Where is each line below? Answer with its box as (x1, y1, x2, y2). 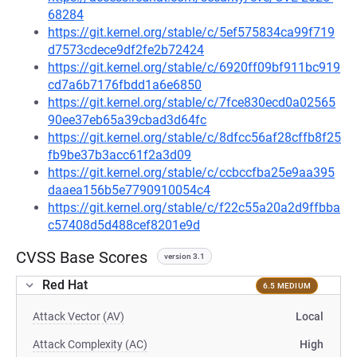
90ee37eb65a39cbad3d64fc (48, 112, 206, 127)
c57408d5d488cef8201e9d (48, 218, 200, 233)
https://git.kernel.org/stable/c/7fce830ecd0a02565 (48, 95, 335, 110)
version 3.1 (164, 252, 205, 261)
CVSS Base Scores (16, 248, 147, 267)
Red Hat (42, 277, 88, 292)
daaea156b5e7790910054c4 (48, 182, 210, 198)
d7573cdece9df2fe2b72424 (48, 42, 204, 57)
